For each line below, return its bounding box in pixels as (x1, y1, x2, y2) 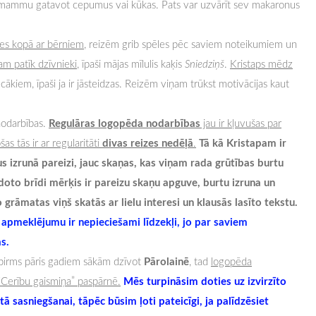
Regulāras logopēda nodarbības (49, 115, 200, 131)
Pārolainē (144, 253, 189, 269)
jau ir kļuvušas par (200, 116, 281, 130)
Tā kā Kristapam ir (199, 135, 286, 151)
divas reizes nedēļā (102, 135, 193, 151)
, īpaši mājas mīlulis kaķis (77, 56, 185, 71)
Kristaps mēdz (230, 56, 293, 71)
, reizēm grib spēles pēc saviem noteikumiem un (84, 37, 297, 51)
